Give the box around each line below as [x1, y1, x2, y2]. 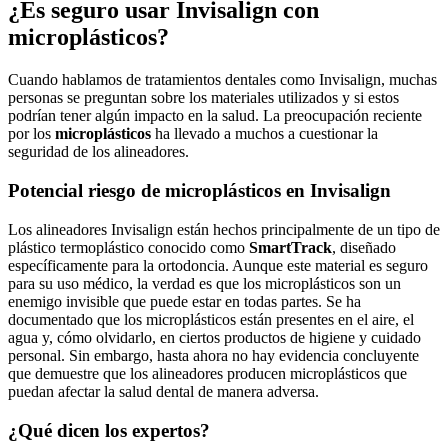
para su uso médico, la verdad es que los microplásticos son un [8, 274, 401, 292]
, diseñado [332, 238, 396, 256]
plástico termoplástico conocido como [8, 238, 249, 256]
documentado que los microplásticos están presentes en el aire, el [8, 310, 414, 328]
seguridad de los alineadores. [8, 143, 189, 161]
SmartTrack [249, 238, 332, 256]
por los [8, 125, 55, 143]
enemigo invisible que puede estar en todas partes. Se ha [8, 292, 361, 310]
